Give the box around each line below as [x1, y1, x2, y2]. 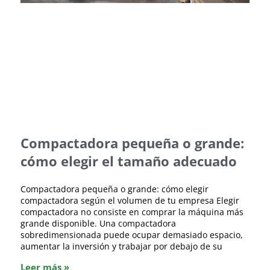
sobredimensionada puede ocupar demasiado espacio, [20, 229, 243, 241]
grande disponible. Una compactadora [20, 218, 176, 230]
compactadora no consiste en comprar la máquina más [20, 206, 243, 218]
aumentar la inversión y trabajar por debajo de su [20, 240, 222, 253]
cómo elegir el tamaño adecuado [20, 152, 237, 171]
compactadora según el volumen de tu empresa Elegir [20, 195, 239, 207]
